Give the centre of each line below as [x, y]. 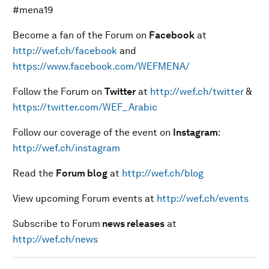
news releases [132, 224]
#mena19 [33, 10]
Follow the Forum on [59, 92]
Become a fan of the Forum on [81, 35]
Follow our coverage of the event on [93, 132]
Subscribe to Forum [56, 224]
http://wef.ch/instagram [66, 148]
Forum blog [82, 173]
